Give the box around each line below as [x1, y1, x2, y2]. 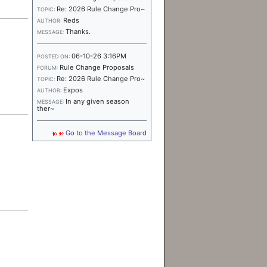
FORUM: [37, 64, 60, 71]
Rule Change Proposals [60, 63, 134, 72]
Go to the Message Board [66, 129, 147, 137]
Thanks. [66, 27, 91, 36]
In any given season [66, 97, 129, 105]
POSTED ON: [37, 53, 72, 60]
